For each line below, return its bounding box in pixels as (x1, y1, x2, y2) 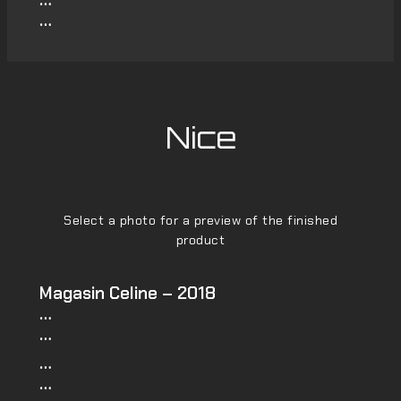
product (175, 232, 226, 249)
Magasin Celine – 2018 (38, 281, 216, 304)
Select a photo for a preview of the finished (64, 212, 337, 229)
